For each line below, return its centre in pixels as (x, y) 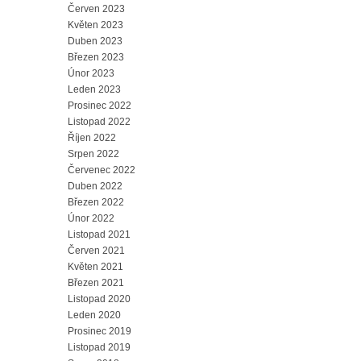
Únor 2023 (91, 74)
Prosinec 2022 (100, 106)
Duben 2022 (95, 187)
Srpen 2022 (93, 154)
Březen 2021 (96, 283)
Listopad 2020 (99, 299)
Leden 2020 (94, 315)
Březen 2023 (96, 58)
